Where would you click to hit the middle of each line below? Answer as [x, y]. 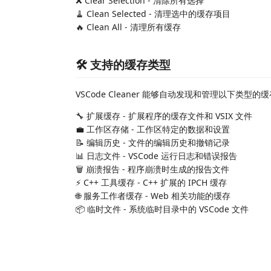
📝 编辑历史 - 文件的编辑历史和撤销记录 [153, 142]
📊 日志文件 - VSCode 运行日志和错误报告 [156, 155]
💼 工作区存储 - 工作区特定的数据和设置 [153, 129]
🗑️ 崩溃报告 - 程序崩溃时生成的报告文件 [152, 169]
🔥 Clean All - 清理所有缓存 [128, 27]
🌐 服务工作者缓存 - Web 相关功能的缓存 [153, 195]
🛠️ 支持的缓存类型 [123, 64]
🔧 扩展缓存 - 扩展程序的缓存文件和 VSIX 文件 [164, 116]
